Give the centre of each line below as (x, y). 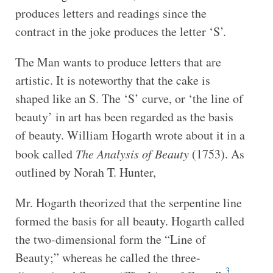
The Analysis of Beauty (133, 153)
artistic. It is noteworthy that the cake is (112, 80)
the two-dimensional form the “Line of (110, 239)
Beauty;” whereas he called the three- (108, 257)
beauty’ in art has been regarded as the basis (124, 116)
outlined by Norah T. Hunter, (85, 172)
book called (45, 154)
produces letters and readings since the (111, 13)
